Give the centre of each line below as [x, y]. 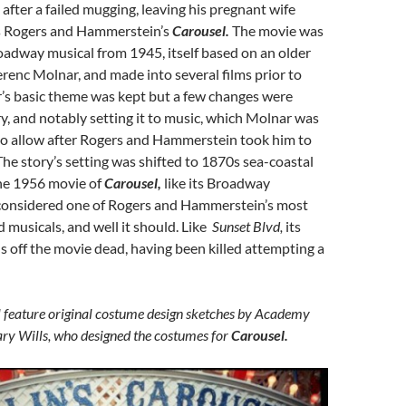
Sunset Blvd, [249, 226]
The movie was [278, 30]
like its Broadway [217, 183]
